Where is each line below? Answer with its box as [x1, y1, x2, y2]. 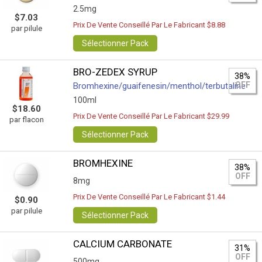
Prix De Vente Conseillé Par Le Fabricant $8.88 [73, 20, 226, 29]
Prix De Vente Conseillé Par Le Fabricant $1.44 [73, 192, 226, 201]
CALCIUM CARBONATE [73, 238, 173, 250]
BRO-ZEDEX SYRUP [73, 66, 158, 78]
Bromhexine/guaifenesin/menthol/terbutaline [73, 81, 246, 91]
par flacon [9, 115, 44, 124]
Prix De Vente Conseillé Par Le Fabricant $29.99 [73, 112, 230, 120]
